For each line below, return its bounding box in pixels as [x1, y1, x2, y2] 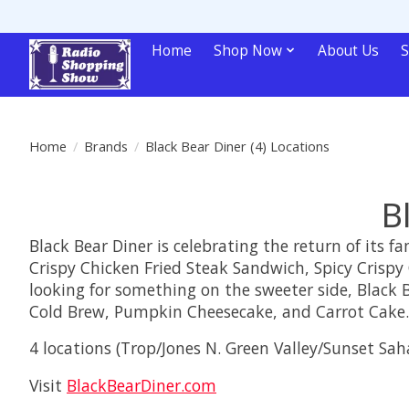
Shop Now [214, 40, 283, 60]
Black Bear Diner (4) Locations [144, 136, 330, 155]
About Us [317, 40, 379, 60]
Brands [83, 136, 128, 155]
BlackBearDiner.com [67, 373, 216, 396]
